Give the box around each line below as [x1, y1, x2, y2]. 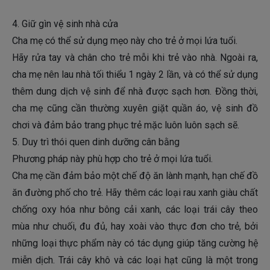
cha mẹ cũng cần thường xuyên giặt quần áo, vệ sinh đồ [12, 102, 258, 115]
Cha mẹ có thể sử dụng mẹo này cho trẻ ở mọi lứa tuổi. [12, 35, 237, 47]
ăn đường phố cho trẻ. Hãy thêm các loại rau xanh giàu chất [12, 187, 258, 199]
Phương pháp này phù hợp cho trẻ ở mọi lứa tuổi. [12, 153, 213, 165]
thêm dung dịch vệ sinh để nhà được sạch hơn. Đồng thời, [12, 86, 258, 98]
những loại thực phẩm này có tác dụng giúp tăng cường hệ [12, 237, 258, 250]
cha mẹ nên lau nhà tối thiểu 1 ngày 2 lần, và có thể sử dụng [12, 69, 258, 81]
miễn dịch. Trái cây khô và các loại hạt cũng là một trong [12, 254, 258, 266]
